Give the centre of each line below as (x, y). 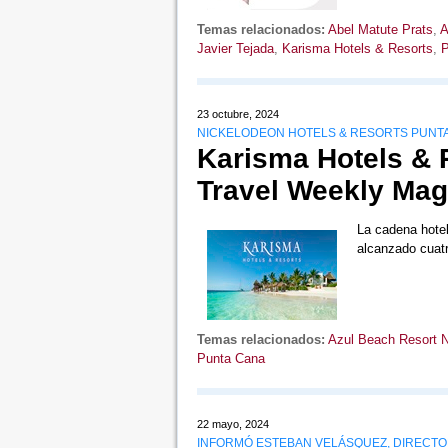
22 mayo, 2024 (232, 424)
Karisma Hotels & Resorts (357, 49)
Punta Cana (230, 359)
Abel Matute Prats (380, 30)
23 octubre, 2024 (237, 114)
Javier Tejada (235, 49)
